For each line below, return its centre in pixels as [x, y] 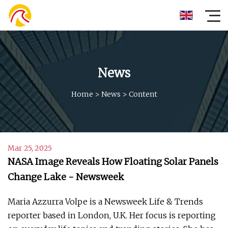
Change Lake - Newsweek [66, 177]
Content [143, 94]
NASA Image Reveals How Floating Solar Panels [113, 162]
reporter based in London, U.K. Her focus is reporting [112, 215]
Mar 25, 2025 [30, 148]
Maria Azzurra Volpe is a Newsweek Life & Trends [105, 202]
